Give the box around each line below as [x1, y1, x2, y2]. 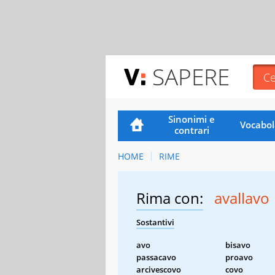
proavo [225, 251, 253, 263]
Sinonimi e [168, 112, 215, 125]
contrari [174, 123, 209, 136]
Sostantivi [136, 216, 174, 228]
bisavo [225, 239, 250, 250]
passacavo [136, 251, 176, 263]
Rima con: [136, 187, 203, 208]
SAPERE [152, 61, 230, 92]
